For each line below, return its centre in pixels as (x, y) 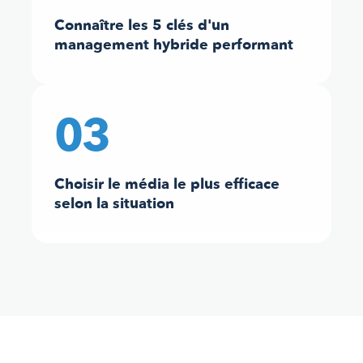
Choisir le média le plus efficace (167, 184)
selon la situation (114, 203)
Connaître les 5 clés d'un (142, 25)
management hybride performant (174, 45)
